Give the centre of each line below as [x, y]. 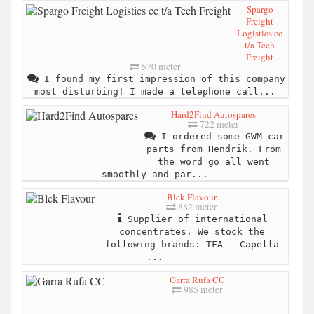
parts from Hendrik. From [213, 149]
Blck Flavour [192, 197]
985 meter [202, 290]
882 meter [197, 206]
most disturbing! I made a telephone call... [155, 91]
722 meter [218, 124]
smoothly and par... [155, 174]
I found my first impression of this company [162, 78]
